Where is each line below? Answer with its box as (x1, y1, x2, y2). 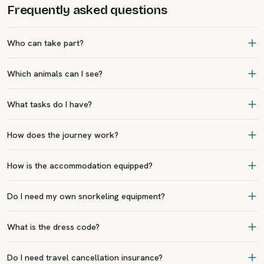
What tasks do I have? (7, 98, 92, 110)
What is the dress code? (7, 221, 100, 232)
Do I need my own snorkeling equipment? (7, 190, 165, 202)
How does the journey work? (7, 129, 118, 140)
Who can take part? (7, 37, 84, 48)
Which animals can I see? (7, 68, 103, 79)
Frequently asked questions (7, 2, 167, 18)
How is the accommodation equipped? (7, 160, 153, 171)
